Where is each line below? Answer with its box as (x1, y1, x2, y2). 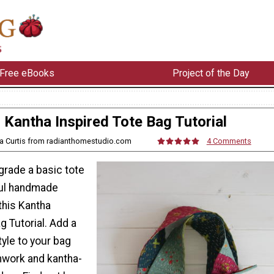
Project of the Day (172, 67, 250, 79)
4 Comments (206, 136, 251, 146)
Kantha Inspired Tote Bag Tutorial (4, 113, 227, 130)
